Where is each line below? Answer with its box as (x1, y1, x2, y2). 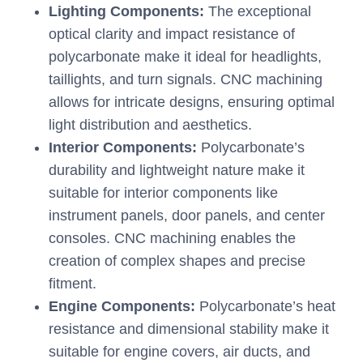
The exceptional (204, 3, 311, 20)
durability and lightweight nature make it (49, 162, 305, 179)
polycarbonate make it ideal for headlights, (49, 49, 322, 66)
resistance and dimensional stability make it (49, 321, 329, 338)
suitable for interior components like (49, 185, 278, 202)
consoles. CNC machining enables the (49, 230, 296, 247)
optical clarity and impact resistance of (49, 26, 295, 43)
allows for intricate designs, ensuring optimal (49, 94, 335, 111)
